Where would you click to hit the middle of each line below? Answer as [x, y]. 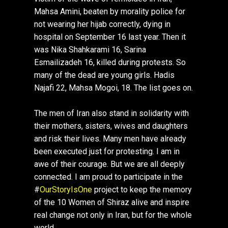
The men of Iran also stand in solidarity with [112, 113]
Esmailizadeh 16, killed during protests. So [110, 63]
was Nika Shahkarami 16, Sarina [90, 50]
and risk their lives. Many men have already [110, 139]
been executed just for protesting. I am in [107, 152]
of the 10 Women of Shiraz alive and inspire [112, 203]
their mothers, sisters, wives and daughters [111, 126]
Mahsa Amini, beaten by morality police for [110, 12]
